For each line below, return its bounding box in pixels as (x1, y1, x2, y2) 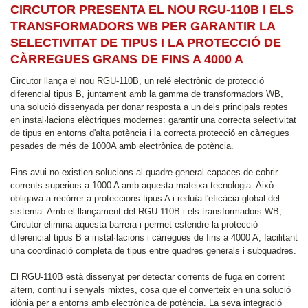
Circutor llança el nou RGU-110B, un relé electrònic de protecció (10, 76, 264, 86)
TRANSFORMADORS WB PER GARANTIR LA (10, 19, 275, 33)
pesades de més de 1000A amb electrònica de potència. (10, 141, 234, 151)
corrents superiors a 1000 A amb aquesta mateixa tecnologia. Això (10, 180, 274, 190)
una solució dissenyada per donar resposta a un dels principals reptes (10, 102, 288, 112)
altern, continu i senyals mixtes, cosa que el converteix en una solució (10, 285, 291, 295)
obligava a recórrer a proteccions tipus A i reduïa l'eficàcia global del (10, 193, 280, 203)
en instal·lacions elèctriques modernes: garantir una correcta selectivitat (10, 115, 296, 125)
